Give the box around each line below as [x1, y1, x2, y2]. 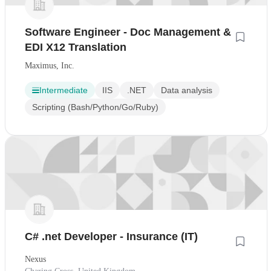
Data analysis [161, 85, 212, 95]
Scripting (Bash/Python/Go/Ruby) [32, 102, 158, 112]
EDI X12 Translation [25, 41, 126, 53]
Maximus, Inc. [25, 60, 74, 70]
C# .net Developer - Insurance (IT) [25, 230, 198, 243]
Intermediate [39, 85, 88, 95]
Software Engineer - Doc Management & [25, 25, 231, 38]
